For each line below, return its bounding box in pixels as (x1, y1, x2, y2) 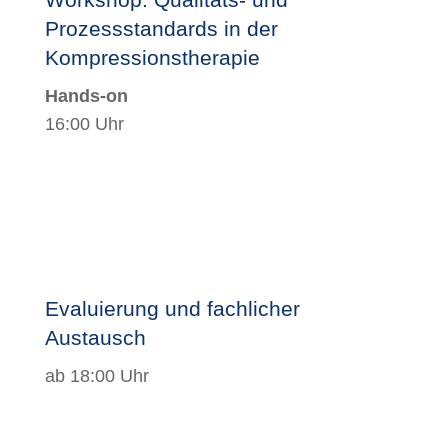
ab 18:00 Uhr (44, 365, 149, 386)
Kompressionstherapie (44, 45, 260, 69)
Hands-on (44, 85, 128, 106)
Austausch (44, 325, 146, 349)
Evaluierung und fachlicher (44, 296, 300, 320)
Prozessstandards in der (44, 16, 278, 40)
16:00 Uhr (44, 113, 124, 134)
